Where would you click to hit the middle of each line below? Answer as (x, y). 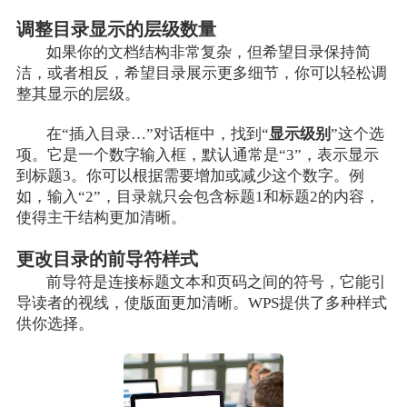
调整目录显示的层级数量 (116, 30)
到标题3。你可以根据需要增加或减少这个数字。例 (190, 176)
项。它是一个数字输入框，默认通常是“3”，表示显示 (197, 155)
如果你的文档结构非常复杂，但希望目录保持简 (209, 53)
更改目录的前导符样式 (107, 259)
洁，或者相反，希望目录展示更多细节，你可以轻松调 (201, 74)
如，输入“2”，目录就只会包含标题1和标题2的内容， (198, 197)
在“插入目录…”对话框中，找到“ (158, 134)
